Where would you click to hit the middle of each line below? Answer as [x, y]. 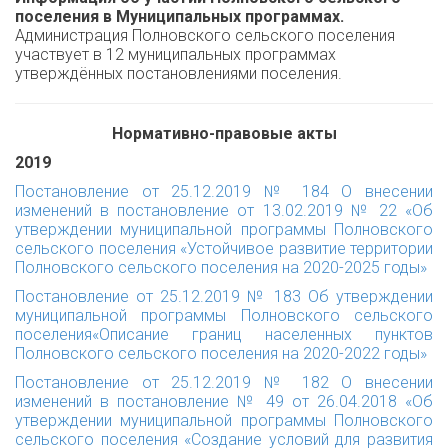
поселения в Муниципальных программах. [179, 16]
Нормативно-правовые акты [224, 133]
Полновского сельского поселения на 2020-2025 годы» [221, 267]
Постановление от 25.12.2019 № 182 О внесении [224, 382]
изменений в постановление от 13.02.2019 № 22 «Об [224, 210]
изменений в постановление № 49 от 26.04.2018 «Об [224, 401]
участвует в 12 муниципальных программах [175, 54]
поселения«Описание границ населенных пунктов [224, 334]
